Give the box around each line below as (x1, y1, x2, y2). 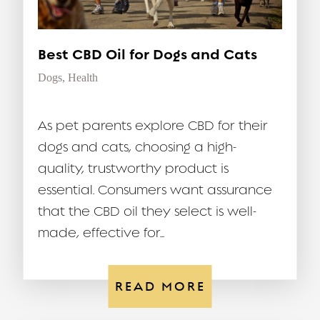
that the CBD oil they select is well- (38, 204, 256, 219)
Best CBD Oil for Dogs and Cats (38, 46, 257, 63)
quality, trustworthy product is (38, 161, 229, 176)
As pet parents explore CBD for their (38, 118, 268, 133)
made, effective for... (38, 225, 164, 240)
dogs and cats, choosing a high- (38, 139, 236, 154)
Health (68, 71, 98, 84)
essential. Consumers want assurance (38, 182, 272, 197)
